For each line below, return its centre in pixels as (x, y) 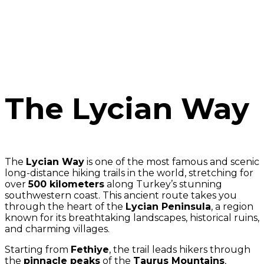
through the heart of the (65, 207)
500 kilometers (66, 184)
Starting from (38, 250)
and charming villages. (57, 229)
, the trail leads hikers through (180, 250)
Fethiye (90, 250)
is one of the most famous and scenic (172, 162)
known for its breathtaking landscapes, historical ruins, (132, 218)
